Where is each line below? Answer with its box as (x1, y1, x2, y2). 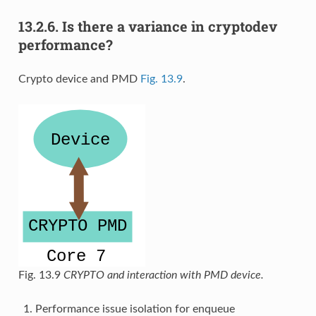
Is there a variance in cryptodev (61, 16, 277, 35)
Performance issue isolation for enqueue (35, 303, 235, 315)
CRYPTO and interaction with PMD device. (63, 269, 264, 281)
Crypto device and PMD (18, 73, 140, 85)
